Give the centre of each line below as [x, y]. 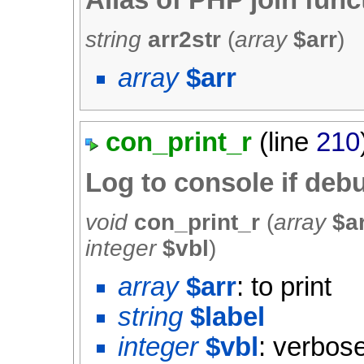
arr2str [188, 39]
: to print [284, 286]
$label [228, 316]
